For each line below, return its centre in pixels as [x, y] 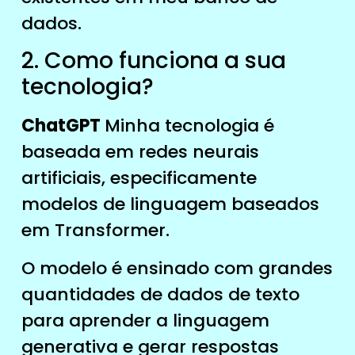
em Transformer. [95, 231]
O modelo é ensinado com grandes [177, 268]
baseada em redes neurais [140, 152]
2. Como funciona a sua [153, 61]
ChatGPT [63, 126]
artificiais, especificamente [139, 178]
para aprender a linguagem [145, 320]
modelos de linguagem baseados [170, 204]
